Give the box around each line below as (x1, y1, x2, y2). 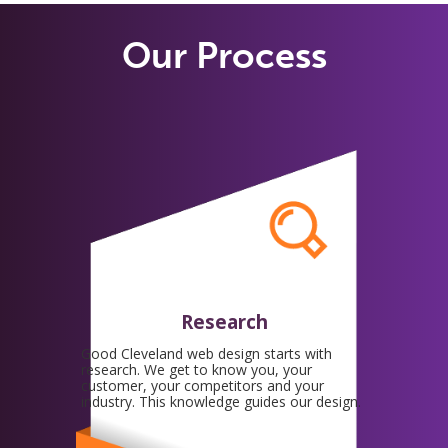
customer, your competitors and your (81, 375, 324, 395)
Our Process (121, 33, 327, 77)
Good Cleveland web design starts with (81, 343, 332, 363)
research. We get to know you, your (81, 359, 312, 379)
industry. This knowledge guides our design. (81, 391, 361, 411)
